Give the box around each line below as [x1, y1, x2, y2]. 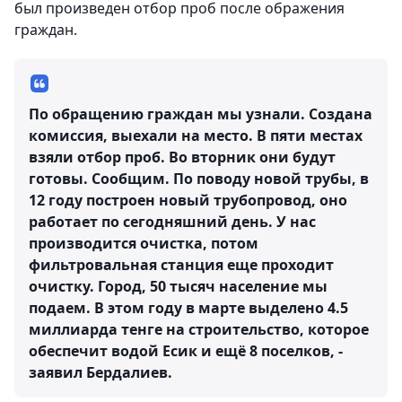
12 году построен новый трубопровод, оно [29, 190, 347, 211]
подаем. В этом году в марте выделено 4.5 [29, 298, 348, 319]
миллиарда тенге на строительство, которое [29, 319, 369, 340]
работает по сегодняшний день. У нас [29, 212, 316, 232]
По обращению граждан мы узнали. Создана [29, 104, 372, 125]
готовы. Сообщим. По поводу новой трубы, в [29, 169, 369, 189]
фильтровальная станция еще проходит [29, 255, 334, 275]
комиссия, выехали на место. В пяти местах [29, 126, 363, 146]
